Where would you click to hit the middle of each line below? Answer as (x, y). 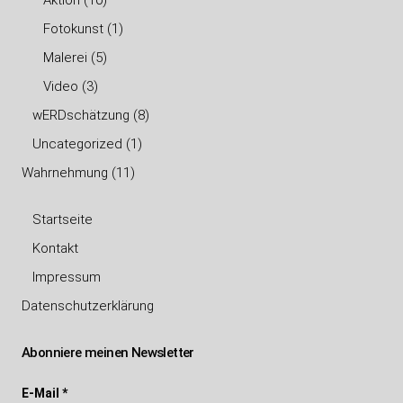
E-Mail (42, 393)
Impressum (67, 277)
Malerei (65, 58)
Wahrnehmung (65, 173)
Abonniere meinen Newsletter (108, 353)
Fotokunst (73, 29)
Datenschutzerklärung (88, 306)
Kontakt (55, 248)
